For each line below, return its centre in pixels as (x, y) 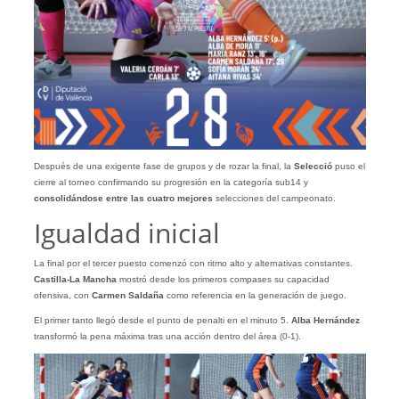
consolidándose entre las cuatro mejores (123, 199)
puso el (348, 167)
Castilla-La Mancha (75, 280)
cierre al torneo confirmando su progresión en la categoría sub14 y (171, 183)
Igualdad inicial (126, 233)
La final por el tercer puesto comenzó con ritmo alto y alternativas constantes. (193, 264)
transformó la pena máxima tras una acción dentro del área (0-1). (167, 337)
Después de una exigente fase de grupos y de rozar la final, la (163, 167)
